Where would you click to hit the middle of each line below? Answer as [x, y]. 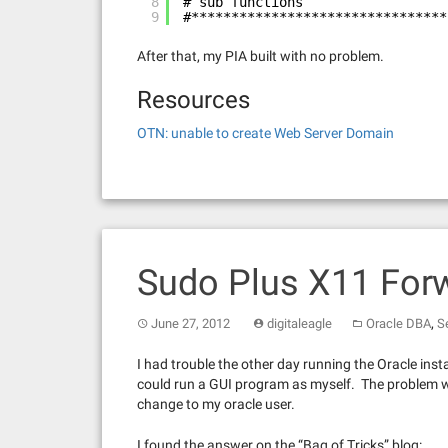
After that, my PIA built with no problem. [260, 56]
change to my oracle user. [216, 404]
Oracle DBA [398, 323]
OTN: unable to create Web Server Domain [265, 133]
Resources [193, 100]
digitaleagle [299, 323]
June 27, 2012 [190, 323]
